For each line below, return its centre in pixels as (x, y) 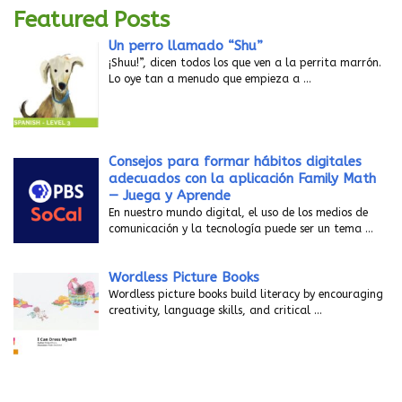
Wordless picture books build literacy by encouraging (246, 294)
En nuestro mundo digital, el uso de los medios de (239, 213)
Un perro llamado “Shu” (186, 46)
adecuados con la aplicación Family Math (243, 179)
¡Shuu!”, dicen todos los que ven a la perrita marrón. (245, 63)
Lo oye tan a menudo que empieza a (206, 79)
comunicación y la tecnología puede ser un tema (237, 229)
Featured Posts (92, 20)
